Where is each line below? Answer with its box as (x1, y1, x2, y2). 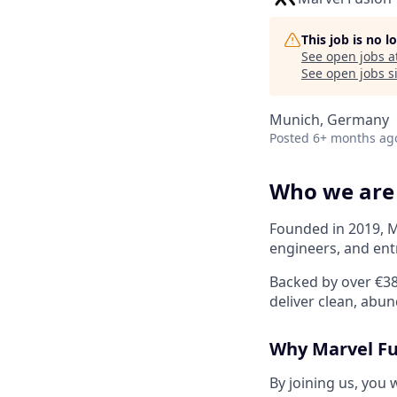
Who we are (269, 176, 394, 206)
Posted (269, 129, 309, 146)
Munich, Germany (269, 110, 389, 129)
